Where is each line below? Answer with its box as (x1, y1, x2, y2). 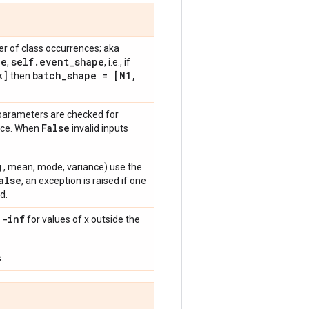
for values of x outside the (25, 214, 140, 225)
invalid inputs (70, 123, 128, 134)
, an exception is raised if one (21, 175, 146, 186)
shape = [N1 (67, 69, 131, 82)
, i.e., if (104, 57, 130, 68)
